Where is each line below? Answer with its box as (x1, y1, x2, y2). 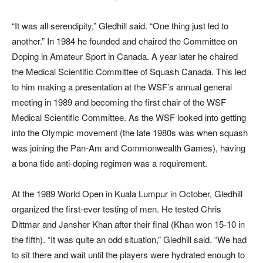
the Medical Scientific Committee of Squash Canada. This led (12, 65, 246, 78)
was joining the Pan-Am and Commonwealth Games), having (12, 141, 245, 154)
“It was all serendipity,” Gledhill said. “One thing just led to (12, 19, 228, 32)
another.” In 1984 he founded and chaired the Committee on (12, 35, 237, 48)
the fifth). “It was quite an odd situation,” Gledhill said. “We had (12, 233, 247, 246)
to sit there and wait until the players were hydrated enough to (12, 248, 245, 261)
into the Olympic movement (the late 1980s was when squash (12, 126, 248, 139)
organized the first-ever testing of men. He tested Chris (12, 203, 221, 215)
